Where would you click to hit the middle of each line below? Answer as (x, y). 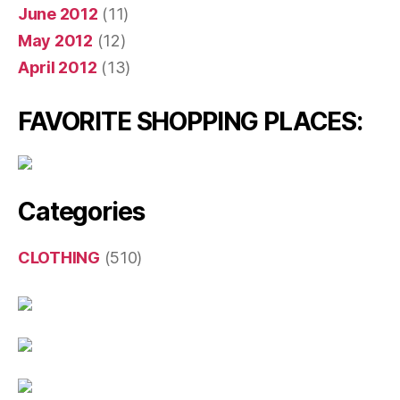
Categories (81, 212)
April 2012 (58, 68)
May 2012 (55, 41)
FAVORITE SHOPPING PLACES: (190, 122)
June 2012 (58, 14)
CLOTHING (59, 258)
